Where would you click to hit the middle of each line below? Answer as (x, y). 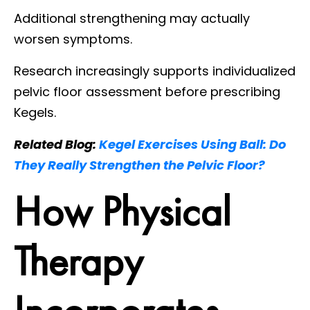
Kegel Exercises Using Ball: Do (192, 144)
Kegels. (35, 112)
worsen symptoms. (73, 39)
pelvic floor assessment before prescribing (147, 91)
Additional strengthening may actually (132, 18)
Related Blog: (56, 144)
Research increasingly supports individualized (155, 71)
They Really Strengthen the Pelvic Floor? (139, 165)
